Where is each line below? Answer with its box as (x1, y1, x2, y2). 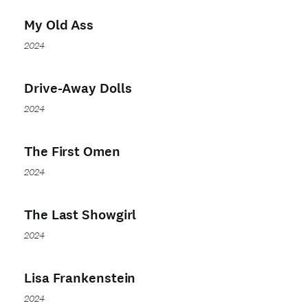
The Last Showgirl (24, 206, 137, 224)
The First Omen (24, 142, 120, 161)
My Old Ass (24, 16, 93, 34)
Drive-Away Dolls (24, 79, 132, 98)
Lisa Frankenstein (24, 269, 136, 287)
